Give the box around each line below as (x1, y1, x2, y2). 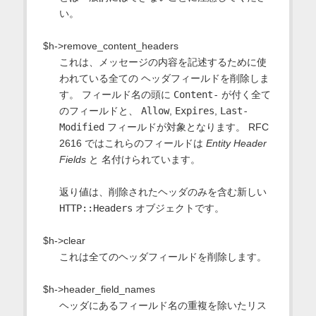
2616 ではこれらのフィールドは (59, 137, 206, 149)
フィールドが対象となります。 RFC (104, 121, 269, 133)
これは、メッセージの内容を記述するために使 (59, 56, 267, 68)
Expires (174, 104, 214, 116)
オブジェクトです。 (132, 202, 224, 214)
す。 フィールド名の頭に (59, 88, 174, 100)
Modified (59, 121, 104, 133)
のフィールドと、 (59, 104, 141, 116)
